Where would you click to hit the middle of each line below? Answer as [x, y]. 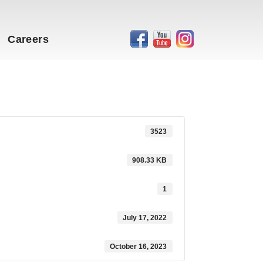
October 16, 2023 [139, 246]
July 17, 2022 [145, 218]
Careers [28, 39]
